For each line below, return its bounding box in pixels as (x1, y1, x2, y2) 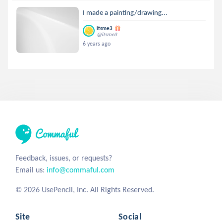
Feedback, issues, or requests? (15, 153, 112, 163)
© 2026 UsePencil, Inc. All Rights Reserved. (15, 185, 154, 194)
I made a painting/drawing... (83, 8, 168, 17)
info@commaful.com (47, 165, 114, 174)
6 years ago (83, 40, 111, 47)
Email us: (15, 165, 47, 174)
